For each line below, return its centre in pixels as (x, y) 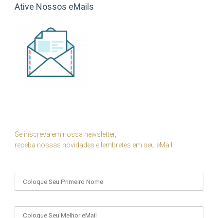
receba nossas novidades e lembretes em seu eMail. (94, 145)
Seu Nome (31, 165)
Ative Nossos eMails (54, 7)
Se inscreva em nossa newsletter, (65, 134)
